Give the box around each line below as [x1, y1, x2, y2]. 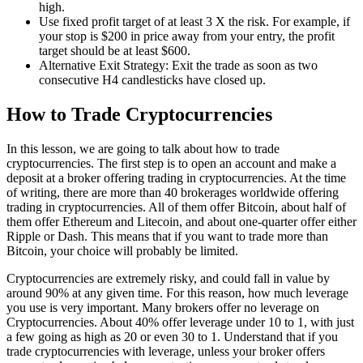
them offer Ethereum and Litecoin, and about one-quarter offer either [6, 214, 357, 228]
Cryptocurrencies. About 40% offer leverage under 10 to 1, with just [6, 314, 354, 329]
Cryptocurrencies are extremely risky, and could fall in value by [6, 271, 330, 285]
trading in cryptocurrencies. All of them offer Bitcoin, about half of [6, 199, 346, 214]
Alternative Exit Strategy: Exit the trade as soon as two [39, 58, 318, 72]
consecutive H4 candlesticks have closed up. [39, 72, 266, 87]
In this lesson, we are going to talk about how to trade [6, 141, 280, 156]
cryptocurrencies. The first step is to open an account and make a [6, 156, 336, 170]
